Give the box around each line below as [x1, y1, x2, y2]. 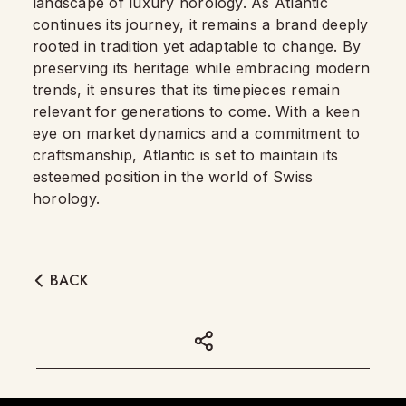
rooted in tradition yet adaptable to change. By [33, 37, 362, 56]
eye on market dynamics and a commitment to [33, 124, 361, 143]
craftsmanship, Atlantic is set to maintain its [33, 146, 339, 165]
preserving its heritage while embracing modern [33, 59, 371, 78]
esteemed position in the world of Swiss [33, 168, 314, 187]
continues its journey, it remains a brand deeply [33, 15, 369, 34]
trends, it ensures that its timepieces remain [33, 81, 340, 100]
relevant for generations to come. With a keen [33, 102, 360, 121]
